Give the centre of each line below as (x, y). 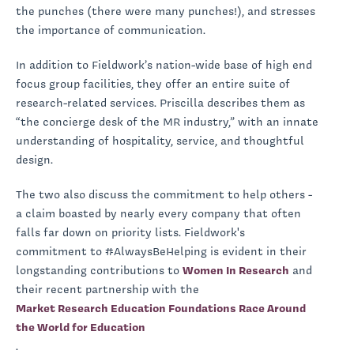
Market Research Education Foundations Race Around (161, 308)
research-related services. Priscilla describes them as (160, 102)
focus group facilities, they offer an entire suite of (153, 83)
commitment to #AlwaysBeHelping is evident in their (161, 251)
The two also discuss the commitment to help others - (164, 194)
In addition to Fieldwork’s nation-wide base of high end (164, 64)
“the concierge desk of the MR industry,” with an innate (167, 121)
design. (36, 159)
